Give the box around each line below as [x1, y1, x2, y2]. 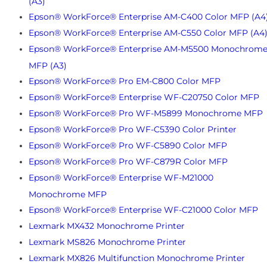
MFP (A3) [29, 60, 67, 70]
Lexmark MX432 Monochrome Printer [29, 220, 185, 231]
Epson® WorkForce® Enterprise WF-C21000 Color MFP [29, 204, 258, 215]
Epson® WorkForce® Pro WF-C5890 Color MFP [29, 139, 227, 151]
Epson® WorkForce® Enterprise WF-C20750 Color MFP [29, 91, 259, 103]
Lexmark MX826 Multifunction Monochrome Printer [29, 252, 245, 263]
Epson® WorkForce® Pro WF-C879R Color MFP [29, 156, 228, 167]
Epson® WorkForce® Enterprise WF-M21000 [29, 172, 213, 183]
